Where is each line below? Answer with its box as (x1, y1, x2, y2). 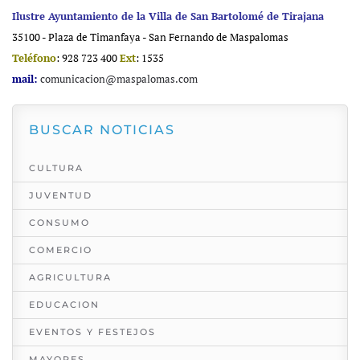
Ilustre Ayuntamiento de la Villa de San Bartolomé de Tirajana (12, 9, 324, 24)
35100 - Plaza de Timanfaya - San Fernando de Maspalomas (12, 30, 288, 45)
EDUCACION (29, 299, 100, 311)
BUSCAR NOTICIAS (29, 122, 175, 138)
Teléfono (12, 51, 56, 66)
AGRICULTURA (29, 272, 112, 284)
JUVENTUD (29, 190, 92, 202)
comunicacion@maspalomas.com (40, 72, 198, 87)
